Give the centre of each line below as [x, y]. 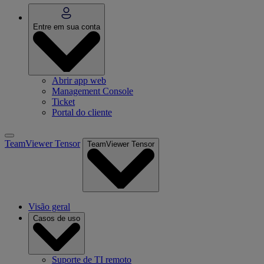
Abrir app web [79, 80]
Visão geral [49, 206]
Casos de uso [57, 218]
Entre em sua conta [67, 27]
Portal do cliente [82, 112]
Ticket [63, 101]
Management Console [93, 91]
